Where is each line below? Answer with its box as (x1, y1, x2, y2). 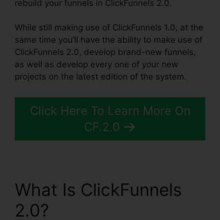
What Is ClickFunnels (15, 179, 182, 200)
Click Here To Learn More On (29, 103, 191, 118)
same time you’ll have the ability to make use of (15, 35, 202, 45)
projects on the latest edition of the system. (15, 72, 187, 82)
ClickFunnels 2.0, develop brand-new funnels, (15, 47, 196, 57)
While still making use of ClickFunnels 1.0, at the (15, 23, 203, 33)
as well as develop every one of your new (15, 59, 178, 70)
